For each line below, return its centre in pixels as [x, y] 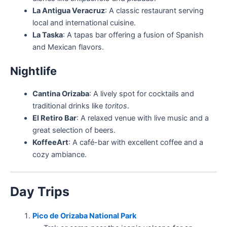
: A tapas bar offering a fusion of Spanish [133, 35]
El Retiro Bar [54, 118]
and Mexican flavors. [68, 47]
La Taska [47, 35]
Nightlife [33, 71]
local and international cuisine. [84, 23]
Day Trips [40, 191]
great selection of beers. [74, 130]
